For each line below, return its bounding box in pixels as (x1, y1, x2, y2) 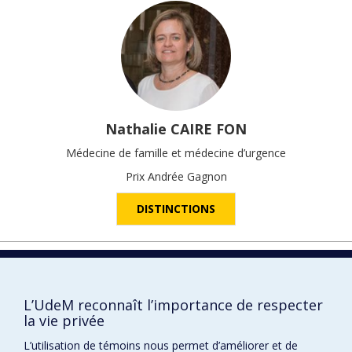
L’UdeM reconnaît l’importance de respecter (24, 295, 323, 314)
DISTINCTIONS (137, 200, 215, 216)
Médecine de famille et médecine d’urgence (66, 145, 286, 160)
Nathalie (105, 119, 167, 138)
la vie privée (24, 311, 104, 330)
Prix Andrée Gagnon (125, 168, 227, 184)
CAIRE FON (170, 119, 247, 138)
